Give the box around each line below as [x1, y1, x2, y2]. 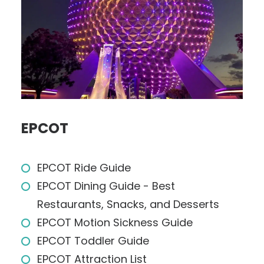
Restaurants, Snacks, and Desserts [37, 197, 219, 212]
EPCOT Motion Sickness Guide [37, 215, 193, 230]
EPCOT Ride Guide [37, 160, 131, 175]
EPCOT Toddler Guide [37, 233, 149, 248]
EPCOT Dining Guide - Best [37, 179, 175, 193]
